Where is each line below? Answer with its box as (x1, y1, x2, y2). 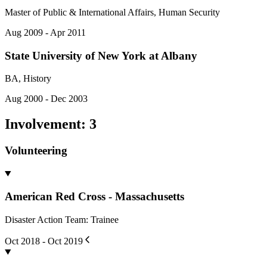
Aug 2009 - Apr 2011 (5, 27, 86, 38)
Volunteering (5, 144, 67, 157)
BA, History (5, 73, 51, 84)
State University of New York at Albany (5, 49, 197, 62)
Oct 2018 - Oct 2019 (5, 236, 83, 247)
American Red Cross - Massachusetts (5, 190, 184, 203)
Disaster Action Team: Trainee (5, 215, 119, 225)
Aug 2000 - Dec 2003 (5, 94, 88, 104)
